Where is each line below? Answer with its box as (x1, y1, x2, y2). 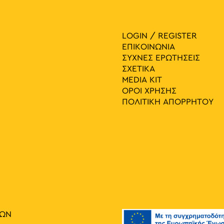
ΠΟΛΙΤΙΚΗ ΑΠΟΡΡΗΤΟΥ (122, 98, 213, 106)
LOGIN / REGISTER (122, 32, 197, 40)
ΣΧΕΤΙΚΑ (122, 65, 155, 73)
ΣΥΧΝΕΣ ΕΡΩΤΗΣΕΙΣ (122, 54, 200, 62)
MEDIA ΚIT (122, 76, 162, 84)
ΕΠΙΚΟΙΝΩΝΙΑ (122, 43, 175, 51)
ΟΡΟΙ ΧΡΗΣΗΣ (122, 87, 176, 95)
